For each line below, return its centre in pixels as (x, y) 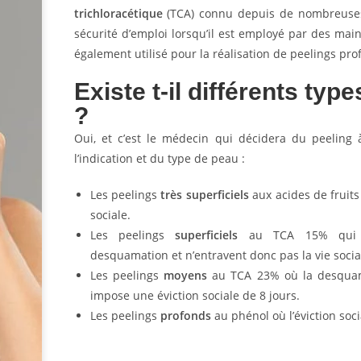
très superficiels (205, 195)
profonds (185, 315)
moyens (186, 275)
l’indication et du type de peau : (159, 158)
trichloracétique (118, 13)
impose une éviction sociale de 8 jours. (195, 295)
